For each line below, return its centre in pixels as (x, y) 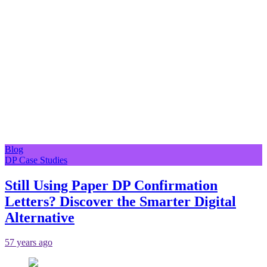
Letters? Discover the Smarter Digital (120, 201)
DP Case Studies (36, 160)
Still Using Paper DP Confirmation (111, 185)
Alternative (40, 217)
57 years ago (29, 243)
